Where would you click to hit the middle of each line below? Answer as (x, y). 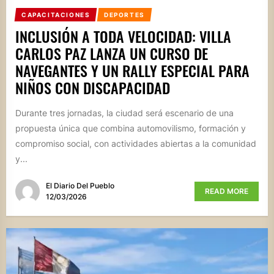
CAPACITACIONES (56, 14)
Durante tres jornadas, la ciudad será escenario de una (124, 113)
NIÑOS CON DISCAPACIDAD (93, 87)
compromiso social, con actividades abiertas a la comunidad (136, 143)
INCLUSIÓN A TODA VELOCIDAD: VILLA (123, 36)
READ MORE (227, 191)
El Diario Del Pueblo (80, 186)
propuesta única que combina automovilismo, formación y (131, 128)
